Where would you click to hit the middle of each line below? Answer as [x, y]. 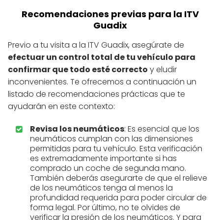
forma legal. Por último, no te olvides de [105, 207]
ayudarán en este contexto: [61, 106]
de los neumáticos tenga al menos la [101, 188]
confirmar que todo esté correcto [78, 69]
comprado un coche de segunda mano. [108, 168]
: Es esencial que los [162, 129]
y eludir [162, 69]
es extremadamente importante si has [103, 158]
